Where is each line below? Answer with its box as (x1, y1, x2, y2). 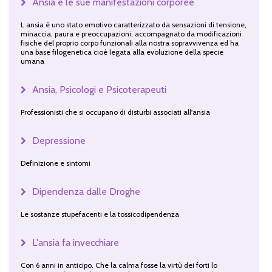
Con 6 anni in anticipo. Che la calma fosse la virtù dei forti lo (20, 260, 217, 270)
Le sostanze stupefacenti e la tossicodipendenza (20, 209, 179, 219)
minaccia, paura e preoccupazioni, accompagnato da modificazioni (20, 29, 242, 38)
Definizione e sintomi (20, 158, 90, 168)
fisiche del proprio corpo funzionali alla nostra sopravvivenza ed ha (20, 38, 239, 47)
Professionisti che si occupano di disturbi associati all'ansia (20, 107, 210, 117)
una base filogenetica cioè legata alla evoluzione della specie (20, 47, 223, 56)
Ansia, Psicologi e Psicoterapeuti (32, 83, 166, 95)
